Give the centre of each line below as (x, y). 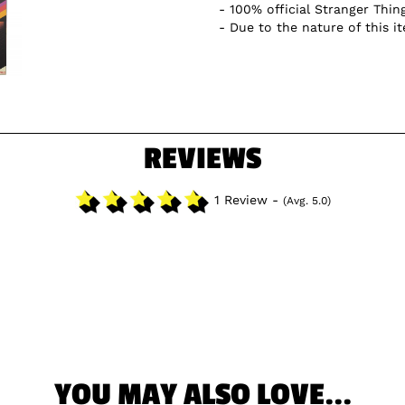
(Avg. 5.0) (307, 201)
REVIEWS (202, 160)
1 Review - (246, 200)
